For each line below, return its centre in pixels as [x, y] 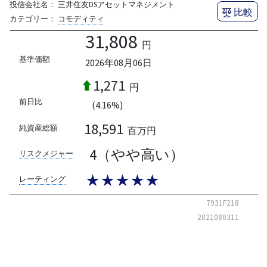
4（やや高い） [136, 155]
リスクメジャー [46, 153]
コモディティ [81, 18]
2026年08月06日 [118, 62]
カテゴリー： [32, 18]
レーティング [42, 179]
